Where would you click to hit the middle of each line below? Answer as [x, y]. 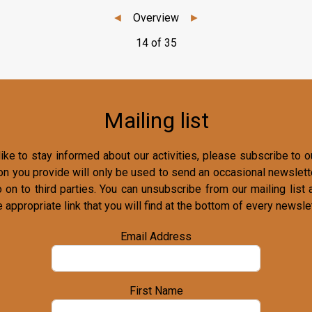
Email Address [156, 237]
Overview [156, 17]
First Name [156, 291]
